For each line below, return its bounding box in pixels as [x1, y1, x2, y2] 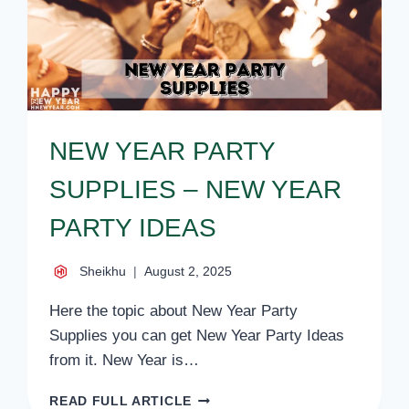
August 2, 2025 [144, 264, 233, 278]
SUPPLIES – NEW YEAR [49, 175, 342, 204]
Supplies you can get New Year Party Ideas [49, 326, 345, 344]
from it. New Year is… [49, 351, 200, 369]
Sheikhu [79, 264, 127, 278]
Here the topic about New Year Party [49, 301, 299, 320]
